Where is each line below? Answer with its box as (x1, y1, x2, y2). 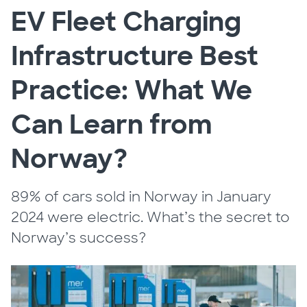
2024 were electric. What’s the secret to (11, 208, 291, 226)
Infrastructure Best (11, 39, 259, 73)
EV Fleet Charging (11, 5, 242, 39)
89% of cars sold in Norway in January (11, 188, 272, 206)
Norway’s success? (11, 229, 147, 247)
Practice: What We (11, 73, 253, 108)
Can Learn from (11, 108, 212, 142)
